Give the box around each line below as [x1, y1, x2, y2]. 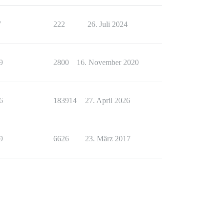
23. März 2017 [85, 134, 131, 143]
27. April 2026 [85, 96, 130, 105]
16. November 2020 [76, 58, 139, 66]
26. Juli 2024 [88, 20, 128, 28]
